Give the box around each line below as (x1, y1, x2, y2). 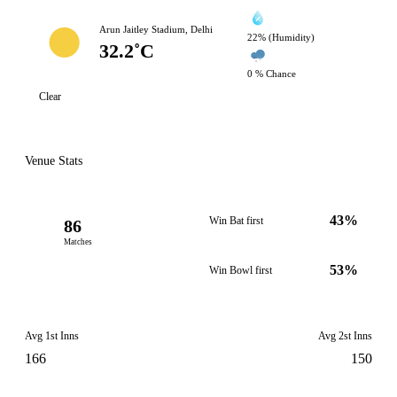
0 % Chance (247, 68, 297, 79)
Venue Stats (25, 154, 82, 167)
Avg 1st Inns (25, 330, 79, 342)
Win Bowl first (209, 264, 272, 276)
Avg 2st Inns (318, 330, 372, 342)
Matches (64, 237, 92, 246)
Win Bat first (209, 214, 263, 227)
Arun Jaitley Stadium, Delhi (99, 24, 213, 35)
